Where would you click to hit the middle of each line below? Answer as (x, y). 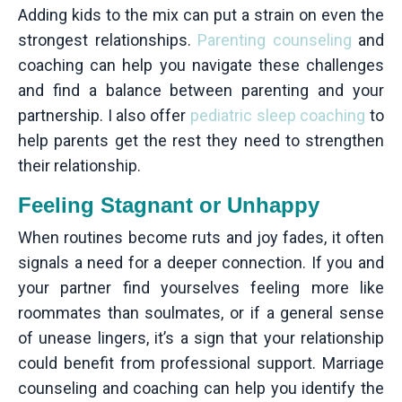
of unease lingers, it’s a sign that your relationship (201, 338)
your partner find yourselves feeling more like (201, 288)
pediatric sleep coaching (278, 116)
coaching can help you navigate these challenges (201, 66)
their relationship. (79, 166)
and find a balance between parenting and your (201, 91)
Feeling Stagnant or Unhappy (169, 205)
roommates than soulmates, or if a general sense (201, 313)
